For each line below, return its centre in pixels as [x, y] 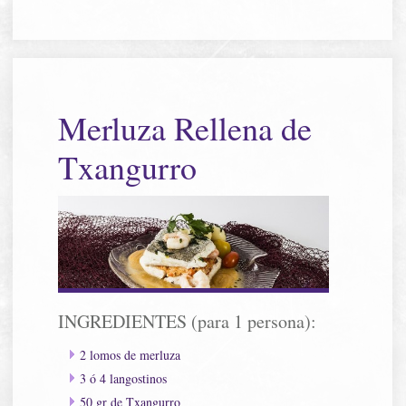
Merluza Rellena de [185, 127]
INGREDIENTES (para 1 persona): [188, 321]
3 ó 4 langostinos [124, 378]
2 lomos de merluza [130, 354]
